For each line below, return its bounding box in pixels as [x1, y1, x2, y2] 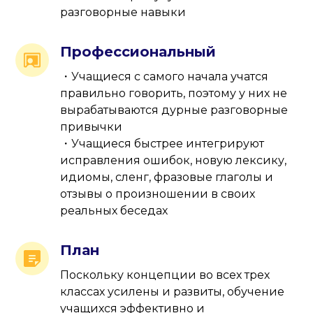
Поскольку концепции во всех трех [60, 268, 270, 282]
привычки [60, 120, 123, 134]
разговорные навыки [60, 6, 187, 20]
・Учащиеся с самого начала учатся [60, 70, 269, 84]
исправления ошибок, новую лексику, [60, 154, 287, 168]
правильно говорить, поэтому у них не [60, 87, 288, 101]
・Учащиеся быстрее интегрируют [60, 137, 265, 151]
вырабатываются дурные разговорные [60, 103, 289, 117]
